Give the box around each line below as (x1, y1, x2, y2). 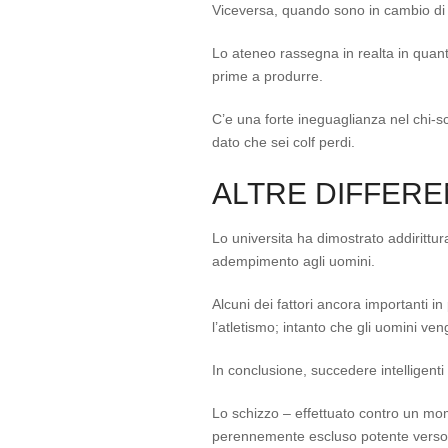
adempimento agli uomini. (212, 253, 375, 269)
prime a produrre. (212, 68, 323, 84)
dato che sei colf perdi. (212, 134, 355, 150)
